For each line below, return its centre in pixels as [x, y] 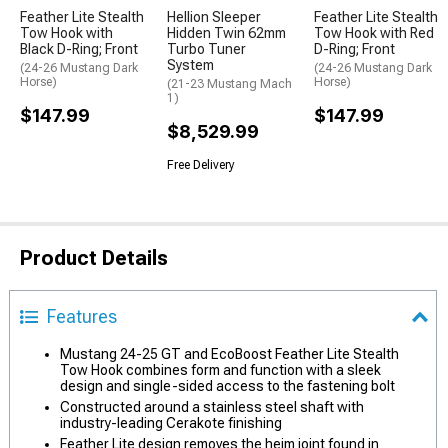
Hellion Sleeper [214, 17]
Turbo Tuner [206, 49]
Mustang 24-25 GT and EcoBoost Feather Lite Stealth [229, 354]
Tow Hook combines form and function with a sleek [220, 370]
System [190, 65]
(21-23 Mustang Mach [229, 84]
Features [82, 316]
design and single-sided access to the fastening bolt [227, 386]
